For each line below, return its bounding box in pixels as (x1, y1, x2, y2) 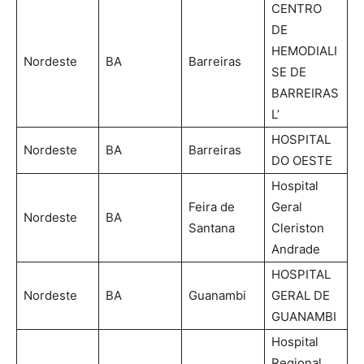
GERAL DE (271, 287, 330, 303)
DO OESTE (271, 152, 332, 168)
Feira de (188, 198, 235, 214)
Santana (188, 219, 235, 236)
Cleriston (271, 219, 324, 236)
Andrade (271, 240, 320, 257)
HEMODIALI (271, 42, 337, 58)
